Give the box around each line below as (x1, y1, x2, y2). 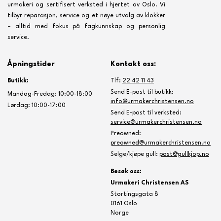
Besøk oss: (110, 169, 142, 175)
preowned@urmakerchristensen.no (110, 140, 211, 146)
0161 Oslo (110, 201, 137, 207)
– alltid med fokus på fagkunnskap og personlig (7, 24, 165, 30)
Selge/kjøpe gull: (110, 151, 159, 157)
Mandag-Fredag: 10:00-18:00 (7, 91, 92, 97)
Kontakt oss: (110, 61, 156, 68)
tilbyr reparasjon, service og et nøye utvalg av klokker (7, 13, 165, 19)
